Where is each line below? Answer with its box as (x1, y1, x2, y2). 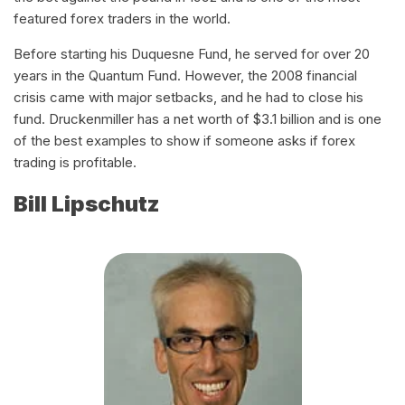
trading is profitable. (14, 154, 140, 172)
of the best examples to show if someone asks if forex (14, 132, 355, 150)
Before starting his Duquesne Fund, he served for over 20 (14, 45, 370, 63)
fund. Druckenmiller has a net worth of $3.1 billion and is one (14, 110, 381, 128)
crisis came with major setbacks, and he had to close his (14, 89, 363, 107)
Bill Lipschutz (14, 191, 160, 218)
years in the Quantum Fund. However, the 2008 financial (14, 67, 357, 85)
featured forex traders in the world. (14, 10, 238, 28)
